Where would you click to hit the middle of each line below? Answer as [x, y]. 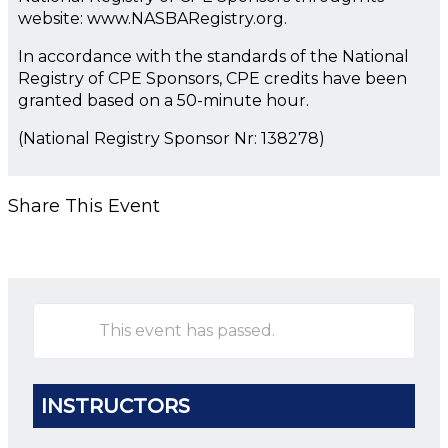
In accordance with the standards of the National [213, 56]
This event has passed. [187, 330]
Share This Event [84, 205]
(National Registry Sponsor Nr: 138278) [171, 138]
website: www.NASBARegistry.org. [152, 18]
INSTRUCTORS [115, 405]
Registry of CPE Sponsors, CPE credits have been [212, 78]
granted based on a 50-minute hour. [163, 100]
